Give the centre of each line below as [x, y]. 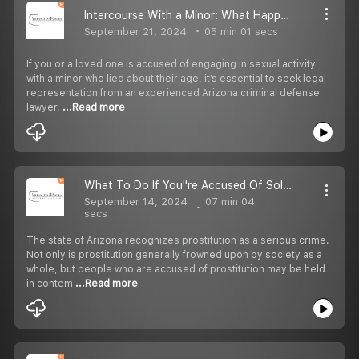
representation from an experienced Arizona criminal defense [173, 93]
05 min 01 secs [240, 31]
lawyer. [44, 107]
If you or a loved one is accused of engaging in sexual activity [171, 64]
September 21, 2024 [135, 31]
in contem [51, 283]
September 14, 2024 [136, 202]
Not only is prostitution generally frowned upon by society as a [174, 254]
